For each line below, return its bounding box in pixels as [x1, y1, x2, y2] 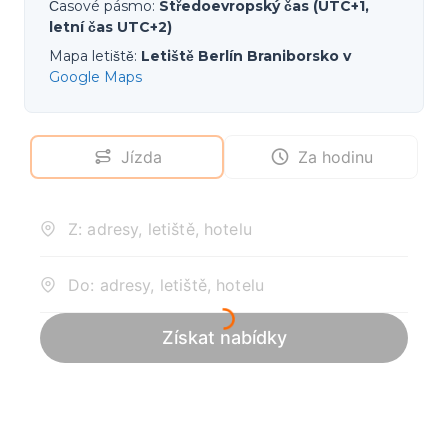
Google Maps [49, 68, 142, 86]
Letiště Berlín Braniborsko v [141, 47, 351, 65]
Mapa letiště [49, 47, 134, 65]
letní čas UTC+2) [49, 18, 172, 36]
